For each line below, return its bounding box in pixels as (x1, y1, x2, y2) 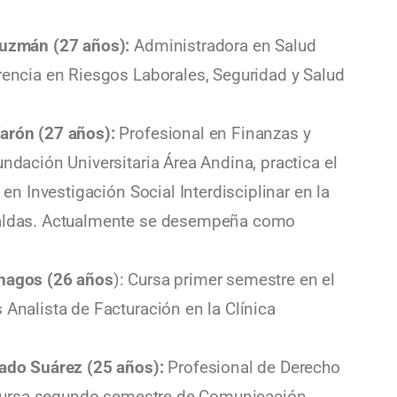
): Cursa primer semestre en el (113, 269, 336, 290)
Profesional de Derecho (163, 357, 340, 378)
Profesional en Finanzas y (119, 123, 311, 144)
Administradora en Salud (134, 35, 316, 56)
